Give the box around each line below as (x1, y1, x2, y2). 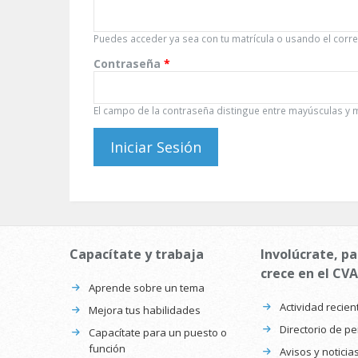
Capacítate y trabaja (70, 245, 204, 264)
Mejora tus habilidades (89, 303, 201, 318)
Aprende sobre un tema (89, 280, 205, 296)
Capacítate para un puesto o (89, 325, 227, 340)
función (89, 341, 125, 356)
